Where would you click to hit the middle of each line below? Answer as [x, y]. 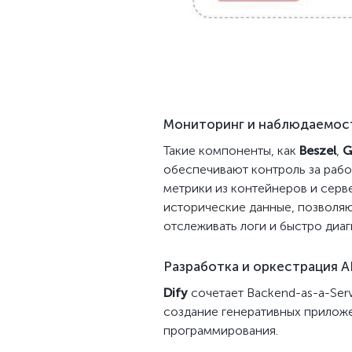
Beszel [318, 150]
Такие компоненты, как [231, 150]
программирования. [221, 330]
